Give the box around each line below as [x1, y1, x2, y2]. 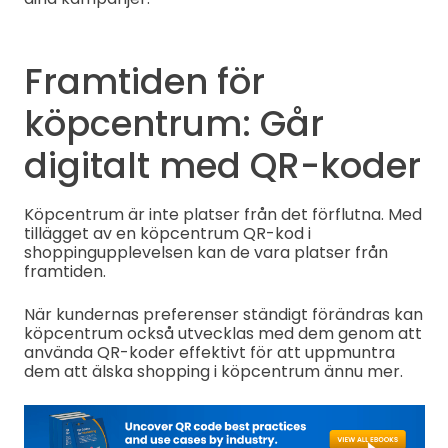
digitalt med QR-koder [23, 140, 421, 190]
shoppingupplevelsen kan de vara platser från [23, 240, 388, 264]
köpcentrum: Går [23, 98, 324, 148]
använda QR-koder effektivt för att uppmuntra [23, 340, 395, 364]
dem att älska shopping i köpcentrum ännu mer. [23, 359, 403, 383]
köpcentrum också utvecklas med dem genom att [23, 321, 422, 345]
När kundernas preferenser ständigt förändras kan [23, 302, 423, 326]
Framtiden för [23, 56, 265, 106]
